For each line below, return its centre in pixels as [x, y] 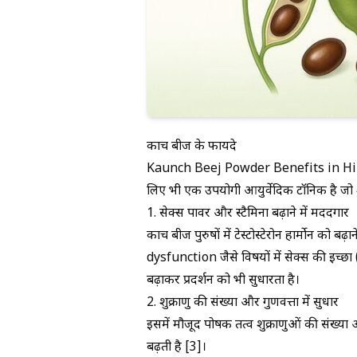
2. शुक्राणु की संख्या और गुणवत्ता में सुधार [246, 304]
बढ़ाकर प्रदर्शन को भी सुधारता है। [223, 281]
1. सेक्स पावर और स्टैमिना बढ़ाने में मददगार [249, 214]
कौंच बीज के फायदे [192, 147]
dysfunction [182, 259]
